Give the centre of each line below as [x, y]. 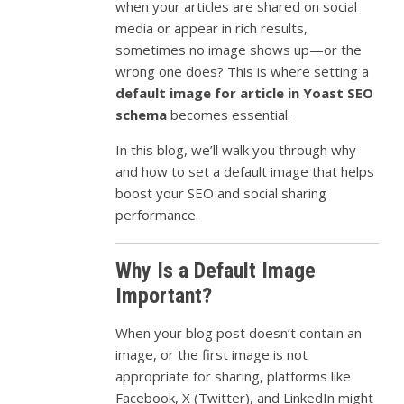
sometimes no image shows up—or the [239, 50]
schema [142, 115]
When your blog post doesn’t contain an [239, 333]
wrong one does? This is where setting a [243, 72]
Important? [164, 296]
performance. [157, 215]
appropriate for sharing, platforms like [234, 376]
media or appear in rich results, [212, 28]
